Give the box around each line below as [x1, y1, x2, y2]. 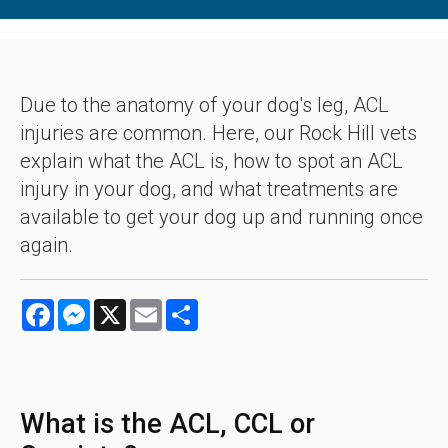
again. [20, 232, 73, 257]
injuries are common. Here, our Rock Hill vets [20, 120, 417, 145]
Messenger [90, 296, 168, 316]
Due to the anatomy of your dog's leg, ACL [20, 92, 389, 117]
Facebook [54, 296, 127, 316]
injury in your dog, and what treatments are [20, 176, 398, 201]
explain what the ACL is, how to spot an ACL [20, 148, 403, 173]
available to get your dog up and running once [20, 204, 423, 229]
